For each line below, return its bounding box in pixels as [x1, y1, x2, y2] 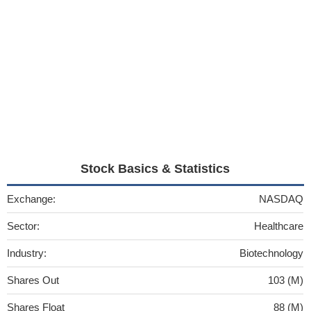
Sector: [7, 219, 40, 232]
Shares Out [7, 274, 59, 286]
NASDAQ [259, 192, 303, 205]
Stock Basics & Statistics [81, 161, 230, 176]
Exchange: [7, 192, 56, 205]
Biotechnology [239, 246, 303, 259]
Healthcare [254, 219, 303, 232]
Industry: [7, 246, 47, 259]
